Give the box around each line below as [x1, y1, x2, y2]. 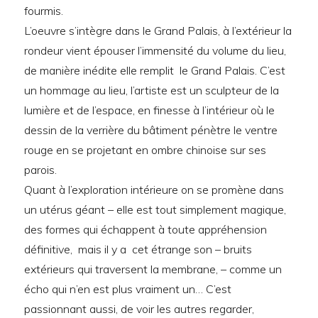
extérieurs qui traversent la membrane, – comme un [24, 262, 283, 277]
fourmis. [24, 4, 64, 18]
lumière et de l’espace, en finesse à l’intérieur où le [24, 103, 275, 118]
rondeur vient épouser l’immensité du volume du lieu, [24, 43, 287, 58]
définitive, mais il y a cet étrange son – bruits [24, 242, 253, 257]
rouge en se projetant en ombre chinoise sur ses [24, 143, 267, 158]
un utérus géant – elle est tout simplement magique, [24, 202, 287, 217]
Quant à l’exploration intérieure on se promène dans [24, 182, 285, 197]
